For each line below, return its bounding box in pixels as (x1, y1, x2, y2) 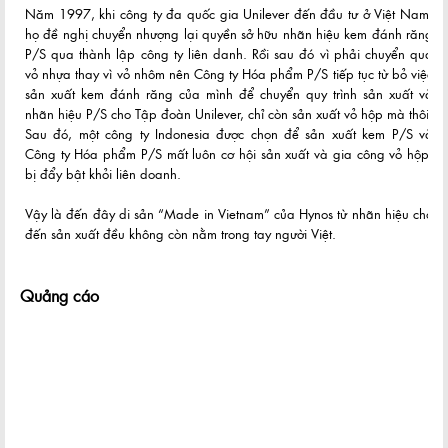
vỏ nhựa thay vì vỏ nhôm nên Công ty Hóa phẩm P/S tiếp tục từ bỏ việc (25, 63, 433, 84)
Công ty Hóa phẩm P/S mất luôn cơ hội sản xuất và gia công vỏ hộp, (25, 143, 433, 164)
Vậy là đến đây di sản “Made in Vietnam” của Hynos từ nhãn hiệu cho (25, 203, 433, 224)
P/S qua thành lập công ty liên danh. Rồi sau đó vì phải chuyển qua (25, 43, 433, 64)
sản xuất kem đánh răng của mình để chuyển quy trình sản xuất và (25, 83, 433, 104)
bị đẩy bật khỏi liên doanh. (25, 163, 181, 184)
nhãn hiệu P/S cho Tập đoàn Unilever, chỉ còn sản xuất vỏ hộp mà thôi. (25, 103, 433, 124)
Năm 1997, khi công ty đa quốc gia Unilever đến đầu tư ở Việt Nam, (25, 3, 433, 24)
